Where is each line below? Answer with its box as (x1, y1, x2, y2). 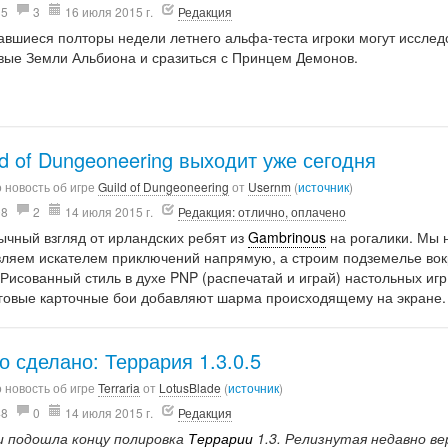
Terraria (98, 379, 141, 396)
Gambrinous (248, 227, 327, 247)
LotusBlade (159, 379, 222, 396)
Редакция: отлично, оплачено (178, 203, 347, 220)
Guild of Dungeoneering (98, 178, 230, 195)
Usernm (248, 178, 292, 195)
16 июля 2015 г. (62, 3, 157, 21)
